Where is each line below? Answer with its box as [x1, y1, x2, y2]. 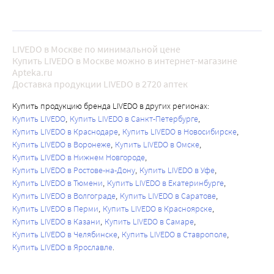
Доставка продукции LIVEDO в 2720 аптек [12, 78, 188, 91]
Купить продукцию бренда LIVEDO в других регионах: [12, 100, 209, 112]
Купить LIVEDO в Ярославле [12, 242, 113, 253]
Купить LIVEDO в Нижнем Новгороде [12, 152, 145, 163]
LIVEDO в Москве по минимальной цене [12, 43, 180, 56]
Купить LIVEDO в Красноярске [103, 203, 212, 215]
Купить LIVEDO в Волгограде [12, 190, 116, 202]
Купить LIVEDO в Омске [115, 139, 199, 150]
